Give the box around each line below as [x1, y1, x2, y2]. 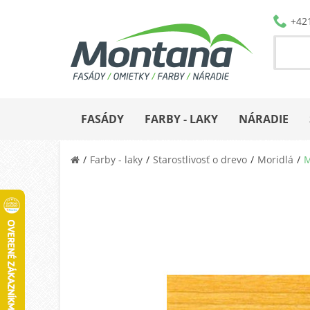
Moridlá [257, 152, 293, 166]
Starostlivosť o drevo [153, 152, 247, 166]
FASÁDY [81, 111, 124, 127]
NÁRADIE [239, 111, 289, 127]
